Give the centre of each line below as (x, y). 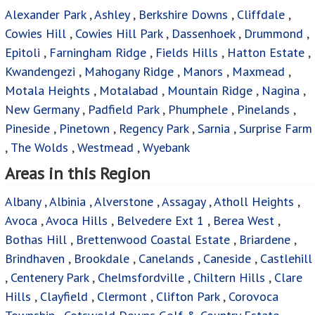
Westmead (105, 148)
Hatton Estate (266, 53)
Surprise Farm (276, 129)
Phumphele (198, 110)
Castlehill (286, 259)
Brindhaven (35, 259)
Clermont (122, 297)
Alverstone (124, 202)
